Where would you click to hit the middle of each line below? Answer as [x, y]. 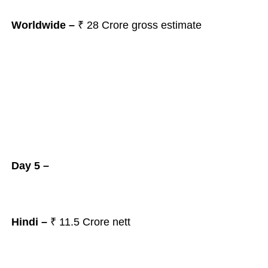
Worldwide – [44, 25]
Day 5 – [30, 166]
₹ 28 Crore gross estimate [141, 25]
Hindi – [29, 222]
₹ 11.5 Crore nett [89, 222]
